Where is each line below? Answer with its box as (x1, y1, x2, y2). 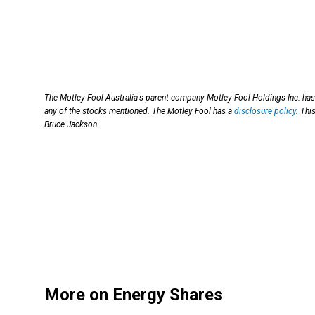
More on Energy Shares (44, 284, 223, 304)
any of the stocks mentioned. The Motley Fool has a (44, 106, 234, 117)
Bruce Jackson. (44, 120, 99, 130)
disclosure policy (234, 106, 296, 117)
